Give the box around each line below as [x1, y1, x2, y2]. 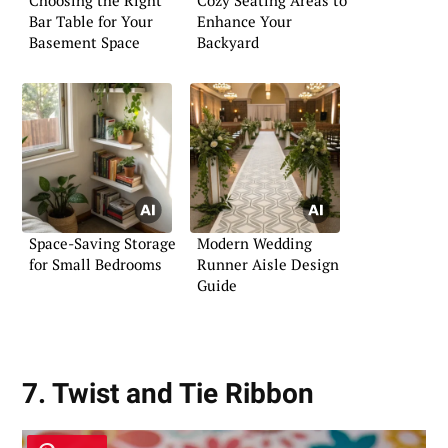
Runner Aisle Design [197, 254, 339, 275]
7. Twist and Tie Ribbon [22, 377, 314, 411]
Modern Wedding [197, 233, 312, 254]
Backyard [197, 31, 259, 52]
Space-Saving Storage [29, 233, 176, 254]
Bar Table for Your [29, 10, 153, 31]
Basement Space [29, 31, 140, 52]
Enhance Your [197, 10, 292, 31]
